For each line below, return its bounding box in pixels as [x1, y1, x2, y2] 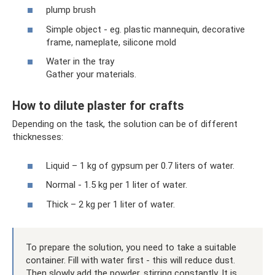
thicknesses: [12, 131, 63, 143]
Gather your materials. [46, 69, 136, 80]
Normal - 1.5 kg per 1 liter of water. [46, 179, 187, 191]
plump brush [46, 4, 96, 16]
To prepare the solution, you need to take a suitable [26, 241, 236, 253]
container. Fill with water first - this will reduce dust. [26, 254, 235, 266]
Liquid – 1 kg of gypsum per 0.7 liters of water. [46, 160, 234, 171]
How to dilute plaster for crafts [12, 98, 184, 113]
